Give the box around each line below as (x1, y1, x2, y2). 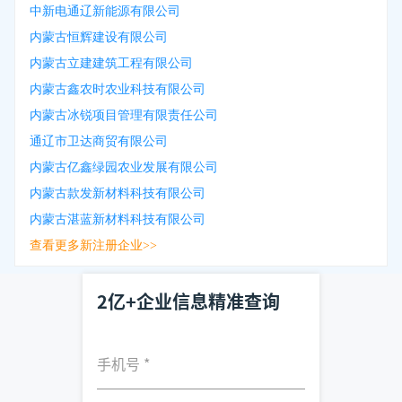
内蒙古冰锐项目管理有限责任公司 (30, 108, 218, 122)
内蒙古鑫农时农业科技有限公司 (30, 82, 205, 96)
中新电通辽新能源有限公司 (30, 4, 180, 18)
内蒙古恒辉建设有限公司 (30, 30, 168, 44)
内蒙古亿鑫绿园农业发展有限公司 (30, 160, 218, 174)
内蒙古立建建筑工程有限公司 (30, 56, 193, 70)
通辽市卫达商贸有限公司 (30, 134, 168, 148)
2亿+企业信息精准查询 (97, 287, 280, 314)
